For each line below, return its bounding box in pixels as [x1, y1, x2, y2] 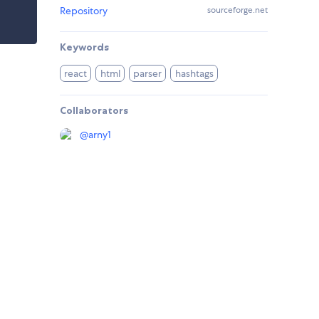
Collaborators [60, 104, 128, 117]
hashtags [174, 67, 214, 80]
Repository [60, 4, 108, 18]
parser [133, 67, 162, 80]
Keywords [60, 41, 109, 54]
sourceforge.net [207, 4, 268, 16]
